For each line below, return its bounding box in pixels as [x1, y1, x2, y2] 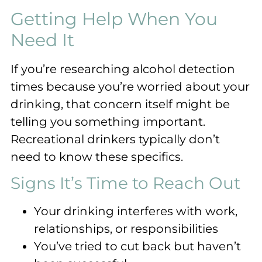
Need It [11, 29, 74, 51]
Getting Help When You [11, 8, 218, 30]
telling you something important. [11, 114, 205, 129]
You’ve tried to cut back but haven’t [34, 239, 241, 254]
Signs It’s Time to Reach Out [11, 173, 240, 194]
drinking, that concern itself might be [11, 96, 230, 111]
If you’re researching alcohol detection [11, 61, 235, 76]
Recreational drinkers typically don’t [11, 132, 220, 146]
